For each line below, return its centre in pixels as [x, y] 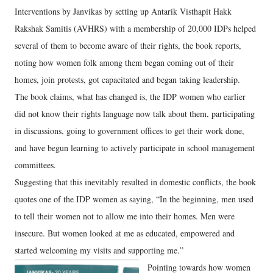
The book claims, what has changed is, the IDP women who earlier [130, 97]
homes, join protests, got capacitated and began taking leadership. [127, 80]
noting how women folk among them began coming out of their [124, 62]
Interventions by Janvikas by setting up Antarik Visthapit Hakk [123, 11]
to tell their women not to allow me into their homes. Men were [125, 216]
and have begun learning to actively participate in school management [135, 148]
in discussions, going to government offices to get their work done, [129, 131]
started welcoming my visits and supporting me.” [99, 250]
